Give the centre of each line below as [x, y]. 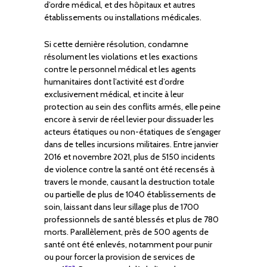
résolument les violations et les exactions [121, 57]
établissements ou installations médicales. [123, 18]
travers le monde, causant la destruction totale [129, 182]
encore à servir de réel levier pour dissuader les [129, 119]
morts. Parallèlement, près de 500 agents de [126, 232]
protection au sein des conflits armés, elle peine [132, 107]
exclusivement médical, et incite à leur [114, 94]
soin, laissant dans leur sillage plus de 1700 [122, 207]
